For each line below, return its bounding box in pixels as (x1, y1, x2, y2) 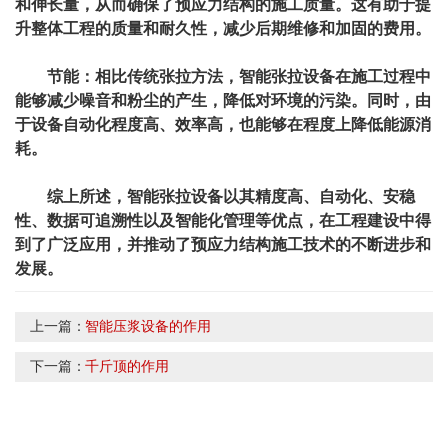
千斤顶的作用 (85, 358, 169, 374)
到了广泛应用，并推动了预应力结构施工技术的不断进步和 (15, 235, 431, 253)
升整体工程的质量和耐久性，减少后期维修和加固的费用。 (15, 19, 431, 37)
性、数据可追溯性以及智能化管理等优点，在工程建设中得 (15, 211, 431, 229)
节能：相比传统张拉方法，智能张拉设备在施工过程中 (47, 67, 431, 85)
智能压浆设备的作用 (85, 318, 211, 334)
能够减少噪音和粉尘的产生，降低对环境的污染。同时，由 (15, 91, 431, 109)
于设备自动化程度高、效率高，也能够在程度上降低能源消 (15, 115, 431, 133)
